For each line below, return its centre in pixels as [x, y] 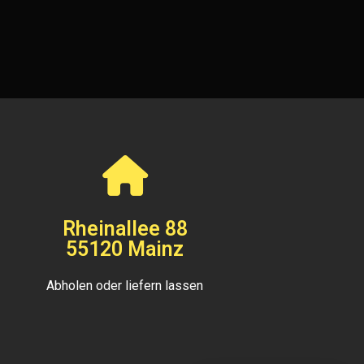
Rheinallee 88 [125, 229]
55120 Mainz [125, 249]
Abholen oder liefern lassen [125, 286]
